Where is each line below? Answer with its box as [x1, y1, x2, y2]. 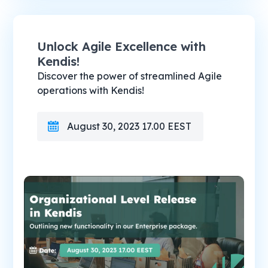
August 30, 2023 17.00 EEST [67, 120, 192, 132]
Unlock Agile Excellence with [37, 38, 206, 54]
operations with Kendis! [37, 84, 145, 96]
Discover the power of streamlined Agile [37, 69, 223, 82]
